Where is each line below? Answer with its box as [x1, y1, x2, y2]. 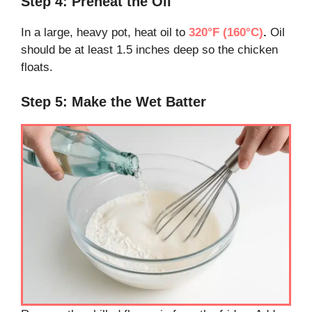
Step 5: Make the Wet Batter [21, 94, 206, 110]
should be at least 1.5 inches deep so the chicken [21, 42, 278, 56]
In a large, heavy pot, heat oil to [21, 25, 185, 39]
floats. [21, 60, 53, 74]
